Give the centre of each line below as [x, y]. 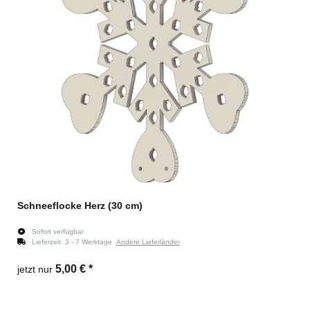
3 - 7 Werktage [90, 241]
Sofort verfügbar [57, 231]
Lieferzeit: [48, 241]
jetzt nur [36, 269]
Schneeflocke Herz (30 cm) [80, 205]
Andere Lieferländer [148, 241]
